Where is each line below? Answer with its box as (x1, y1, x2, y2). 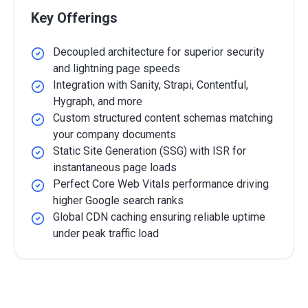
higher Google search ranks (53, 194, 184, 207)
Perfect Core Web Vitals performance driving (53, 177, 269, 190)
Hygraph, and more (53, 95, 142, 108)
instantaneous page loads (53, 161, 177, 174)
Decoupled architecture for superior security (53, 45, 265, 58)
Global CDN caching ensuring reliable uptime (53, 210, 265, 223)
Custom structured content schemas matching (53, 111, 273, 124)
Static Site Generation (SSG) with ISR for (53, 144, 246, 157)
